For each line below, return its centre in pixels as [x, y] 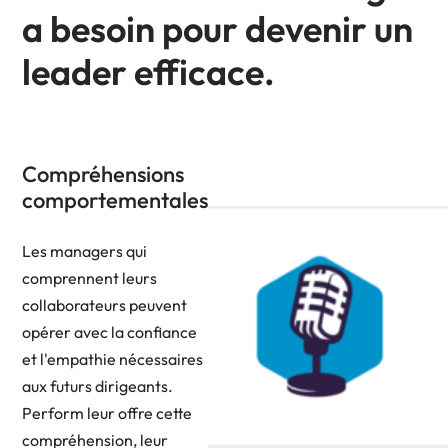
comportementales [115, 199]
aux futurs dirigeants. [97, 385]
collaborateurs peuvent [104, 304]
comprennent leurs [89, 277]
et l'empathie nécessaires [112, 358]
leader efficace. [148, 71]
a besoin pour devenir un [217, 28]
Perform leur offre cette [107, 412]
